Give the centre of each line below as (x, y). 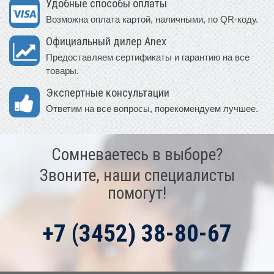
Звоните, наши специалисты (137, 175)
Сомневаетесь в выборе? (137, 154)
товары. (62, 70)
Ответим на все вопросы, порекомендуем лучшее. (152, 108)
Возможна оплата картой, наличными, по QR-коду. (152, 19)
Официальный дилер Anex (106, 41)
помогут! (137, 193)
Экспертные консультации (108, 93)
